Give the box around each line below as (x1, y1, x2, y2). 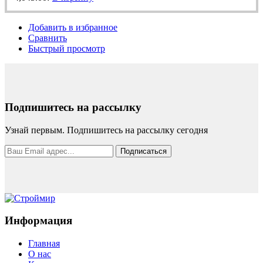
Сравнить (28, 33, 67, 43)
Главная (28, 238, 60, 248)
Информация (5, 214, 72, 227)
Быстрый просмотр (28, 43, 105, 54)
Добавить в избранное (28, 22, 117, 33)
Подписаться (120, 146, 167, 156)
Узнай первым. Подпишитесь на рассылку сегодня (5, 124, 208, 135)
